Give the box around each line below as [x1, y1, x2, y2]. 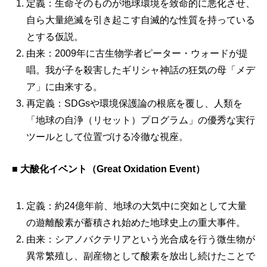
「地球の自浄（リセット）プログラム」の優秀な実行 [26, 115, 255, 126]
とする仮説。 [26, 32, 83, 42]
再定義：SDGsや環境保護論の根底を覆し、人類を [26, 98, 243, 109]
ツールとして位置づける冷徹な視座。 [26, 132, 188, 142]
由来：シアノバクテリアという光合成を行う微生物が [26, 234, 255, 245]
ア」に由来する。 [26, 82, 103, 92]
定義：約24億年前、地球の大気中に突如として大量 [26, 201, 247, 212]
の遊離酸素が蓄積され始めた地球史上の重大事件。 [26, 218, 246, 228]
